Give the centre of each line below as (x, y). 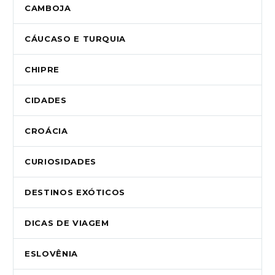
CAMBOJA (48, 8)
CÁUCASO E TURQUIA (76, 39)
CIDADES (46, 100)
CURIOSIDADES (60, 162)
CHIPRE (42, 70)
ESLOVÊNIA (51, 254)
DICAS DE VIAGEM (67, 223)
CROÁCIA (46, 131)
